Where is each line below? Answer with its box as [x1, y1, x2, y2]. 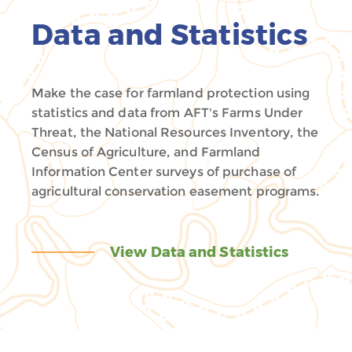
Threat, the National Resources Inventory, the [31, 124, 319, 140]
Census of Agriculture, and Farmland [31, 144, 261, 159]
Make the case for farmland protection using [31, 85, 310, 101]
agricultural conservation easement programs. [31, 183, 320, 199]
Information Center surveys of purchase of [31, 163, 297, 179]
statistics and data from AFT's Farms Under [31, 104, 303, 120]
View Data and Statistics [110, 243, 289, 261]
